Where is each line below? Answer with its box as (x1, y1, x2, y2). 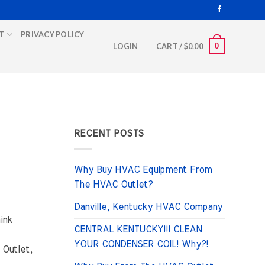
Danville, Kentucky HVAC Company (73, 202, 222, 212)
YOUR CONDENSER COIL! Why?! (73, 239, 208, 249)
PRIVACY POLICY (21, 30, 85, 39)
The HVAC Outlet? (73, 179, 153, 189)
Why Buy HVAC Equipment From (73, 164, 212, 174)
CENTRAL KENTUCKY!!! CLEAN (73, 224, 202, 234)
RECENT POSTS (73, 129, 144, 139)
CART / (156, 41, 184, 51)
